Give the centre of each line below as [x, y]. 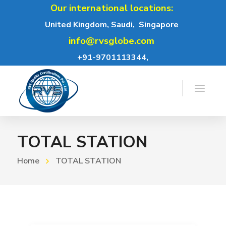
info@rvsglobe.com [112, 41]
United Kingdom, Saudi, [90, 25]
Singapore [159, 25]
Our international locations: [111, 8]
